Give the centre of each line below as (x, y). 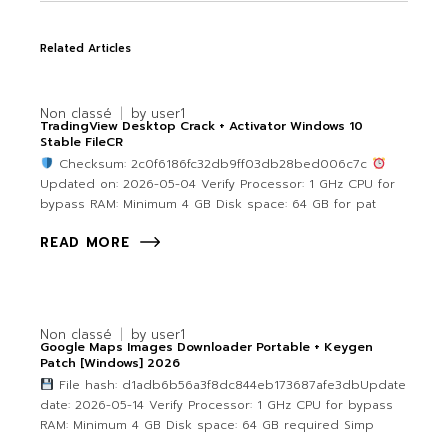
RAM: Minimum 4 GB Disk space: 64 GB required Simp (207, 425)
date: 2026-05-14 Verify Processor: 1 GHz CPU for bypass (217, 405)
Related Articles (86, 49)
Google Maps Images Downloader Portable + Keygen (207, 347)
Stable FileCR (82, 142)
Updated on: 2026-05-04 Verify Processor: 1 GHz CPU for (218, 184)
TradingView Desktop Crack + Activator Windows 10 (202, 126)
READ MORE (85, 243)
